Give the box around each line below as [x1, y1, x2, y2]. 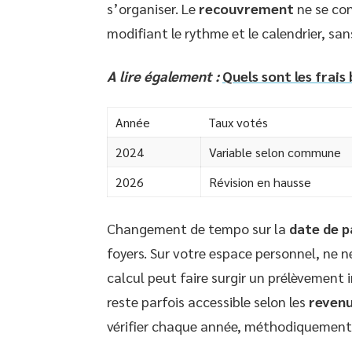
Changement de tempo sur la [107, 219, 289, 237]
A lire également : [107, 67, 219, 85]
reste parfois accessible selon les [107, 292, 309, 310]
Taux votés [208, 114, 268, 130]
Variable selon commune [209, 144, 341, 160]
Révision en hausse [209, 174, 311, 190]
